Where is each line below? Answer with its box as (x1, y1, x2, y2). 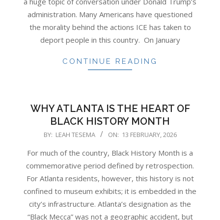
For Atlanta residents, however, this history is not (26, 173, 194, 184)
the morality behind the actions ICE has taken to (29, 22, 191, 32)
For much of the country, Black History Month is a (27, 148, 193, 158)
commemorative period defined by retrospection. (26, 161, 194, 171)
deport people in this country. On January (40, 35, 180, 45)
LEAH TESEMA (55, 130, 95, 139)
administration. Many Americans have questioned (27, 9, 192, 20)
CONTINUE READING (62, 57, 158, 66)
